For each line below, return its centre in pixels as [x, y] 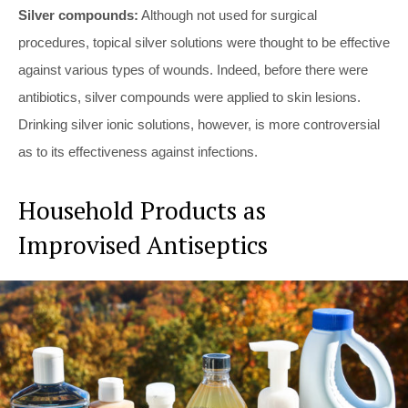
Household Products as [142, 211]
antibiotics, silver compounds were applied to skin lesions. [189, 97]
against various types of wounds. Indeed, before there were [193, 70]
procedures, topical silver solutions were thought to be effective [204, 43]
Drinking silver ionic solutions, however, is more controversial [199, 125]
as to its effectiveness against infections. [138, 152]
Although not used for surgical [228, 15]
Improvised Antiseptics [143, 245]
